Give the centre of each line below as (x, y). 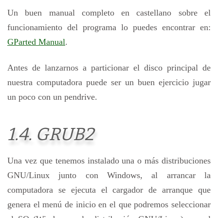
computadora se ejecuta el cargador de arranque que (109, 190)
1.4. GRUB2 (51, 134)
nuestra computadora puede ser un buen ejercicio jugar (109, 82)
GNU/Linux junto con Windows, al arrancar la (109, 175)
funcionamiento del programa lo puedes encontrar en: (109, 27)
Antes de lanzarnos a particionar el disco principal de (109, 67)
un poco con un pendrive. (52, 97)
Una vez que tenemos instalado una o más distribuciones (109, 161)
